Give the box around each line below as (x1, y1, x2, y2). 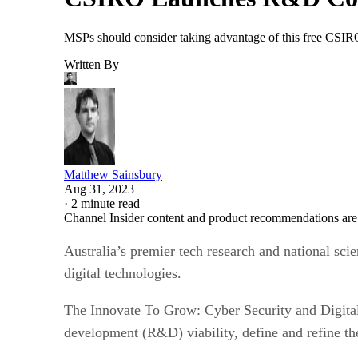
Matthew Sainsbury (64, 167, 162, 181)
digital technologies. (64, 265, 181, 281)
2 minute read (71, 196, 140, 210)
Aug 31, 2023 (64, 181, 134, 196)
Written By (64, 57, 119, 71)
